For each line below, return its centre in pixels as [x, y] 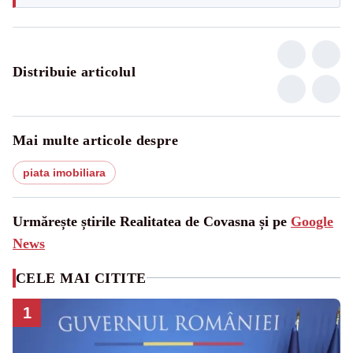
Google [312, 221]
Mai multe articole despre [96, 140]
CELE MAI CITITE [81, 278]
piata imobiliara [64, 172]
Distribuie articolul [74, 71]
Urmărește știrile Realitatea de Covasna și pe [152, 221]
